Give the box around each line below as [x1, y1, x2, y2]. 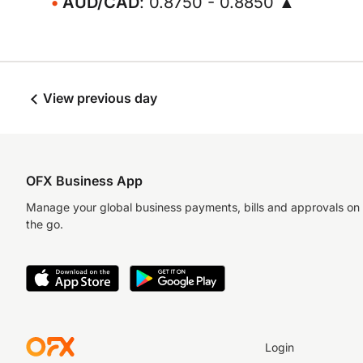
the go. [26, 217, 63, 231]
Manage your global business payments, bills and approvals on [26, 200, 360, 214]
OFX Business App [26, 173, 143, 189]
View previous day [40, 90, 157, 106]
